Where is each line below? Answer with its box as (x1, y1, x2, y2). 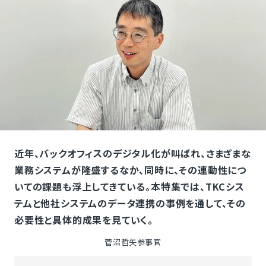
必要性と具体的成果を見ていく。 (14, 213, 153, 227)
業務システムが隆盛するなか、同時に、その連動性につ (14, 163, 246, 177)
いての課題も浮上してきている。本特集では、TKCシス (14, 179, 245, 194)
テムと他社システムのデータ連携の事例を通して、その (14, 196, 246, 210)
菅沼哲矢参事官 (104, 236, 161, 248)
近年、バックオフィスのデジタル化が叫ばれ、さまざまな (14, 146, 251, 160)
